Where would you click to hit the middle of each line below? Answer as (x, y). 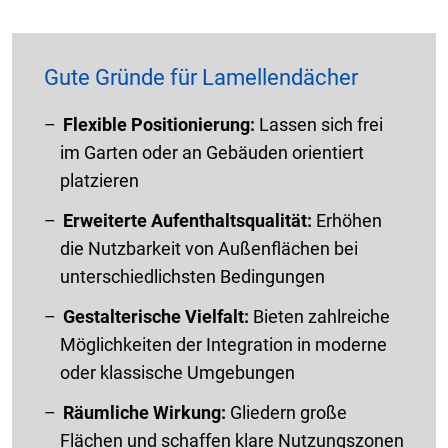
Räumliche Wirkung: (146, 413)
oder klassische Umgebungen (177, 373)
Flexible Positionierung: (159, 125)
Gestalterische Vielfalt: (156, 317)
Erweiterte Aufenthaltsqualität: (189, 221)
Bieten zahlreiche (319, 317)
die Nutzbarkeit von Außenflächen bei (209, 249)
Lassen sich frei (319, 125)
